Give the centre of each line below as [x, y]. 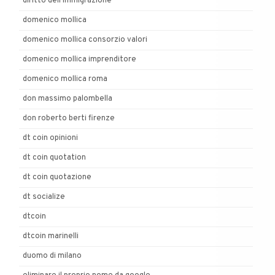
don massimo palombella [68, 99]
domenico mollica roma [65, 79]
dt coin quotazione [57, 177]
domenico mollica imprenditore [79, 59]
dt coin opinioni [50, 138]
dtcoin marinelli [51, 236]
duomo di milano [52, 256]
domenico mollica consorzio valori [85, 40]
